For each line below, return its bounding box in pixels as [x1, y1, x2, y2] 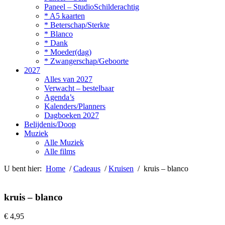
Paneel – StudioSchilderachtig [44, 3, 139, 11]
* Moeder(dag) [44, 48, 91, 56]
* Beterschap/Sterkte [44, 21, 109, 29]
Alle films [44, 147, 75, 156]
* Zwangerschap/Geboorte [44, 57, 129, 65]
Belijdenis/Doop [24, 120, 76, 129]
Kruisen [108, 164, 134, 173]
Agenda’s [44, 93, 74, 101]
